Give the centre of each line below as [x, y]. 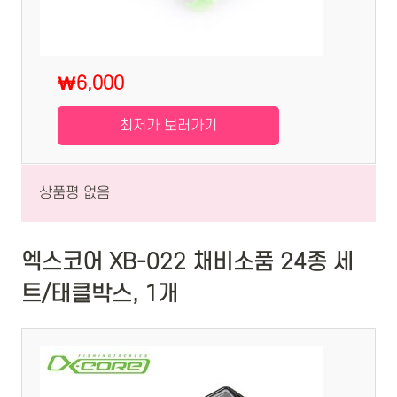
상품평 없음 [74, 193]
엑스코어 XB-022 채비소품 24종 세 [187, 263]
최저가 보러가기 [168, 125]
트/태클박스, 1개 [100, 295]
